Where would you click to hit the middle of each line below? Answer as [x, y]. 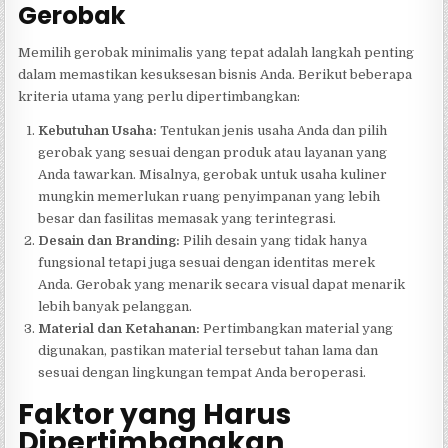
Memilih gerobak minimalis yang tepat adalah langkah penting [216, 52]
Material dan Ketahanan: [119, 328]
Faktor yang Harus [155, 414]
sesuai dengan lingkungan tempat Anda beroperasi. [202, 372]
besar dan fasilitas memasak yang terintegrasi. [187, 218]
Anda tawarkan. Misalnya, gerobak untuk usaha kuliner [213, 174]
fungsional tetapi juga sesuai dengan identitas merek [207, 262]
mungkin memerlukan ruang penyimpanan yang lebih [209, 196]
